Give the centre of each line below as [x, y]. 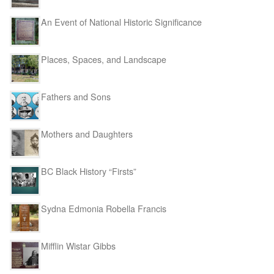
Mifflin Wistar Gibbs [78, 246]
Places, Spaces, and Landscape [104, 60]
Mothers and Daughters [87, 134]
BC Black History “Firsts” [89, 171]
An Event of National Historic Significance [121, 22]
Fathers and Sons [76, 97]
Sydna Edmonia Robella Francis [104, 208]
